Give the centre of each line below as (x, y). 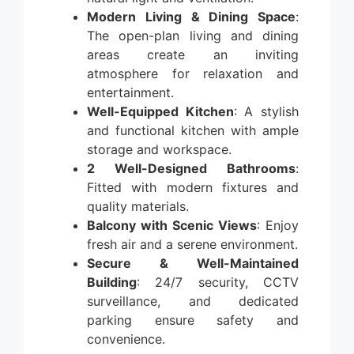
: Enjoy (278, 225)
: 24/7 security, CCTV (218, 282)
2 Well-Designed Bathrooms (191, 168)
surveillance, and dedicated (193, 301)
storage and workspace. (159, 149)
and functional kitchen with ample (193, 130)
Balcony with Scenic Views (172, 225)
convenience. (126, 339)
